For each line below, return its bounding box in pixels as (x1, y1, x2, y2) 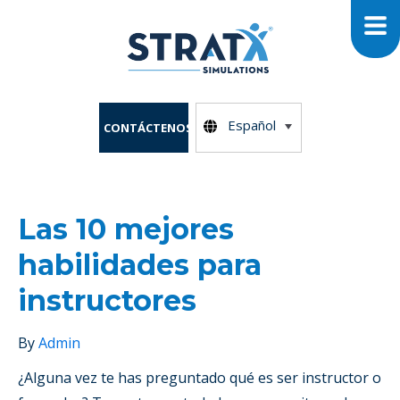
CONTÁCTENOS (103, 119, 193, 136)
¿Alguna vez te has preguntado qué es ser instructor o (18, 367, 381, 387)
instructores (18, 282, 196, 318)
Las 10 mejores (18, 211, 234, 246)
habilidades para (18, 246, 262, 282)
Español (227, 116, 276, 134)
